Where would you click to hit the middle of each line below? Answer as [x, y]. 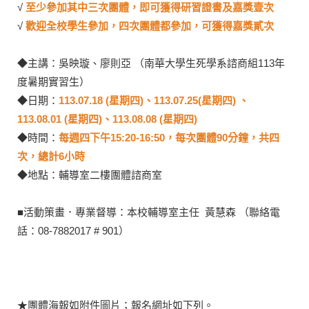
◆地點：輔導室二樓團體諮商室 [90, 175]
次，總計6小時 [51, 156]
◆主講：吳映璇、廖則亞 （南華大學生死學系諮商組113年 [151, 63]
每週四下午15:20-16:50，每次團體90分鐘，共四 [169, 137]
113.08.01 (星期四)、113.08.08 [87, 119]
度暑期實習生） [53, 81]
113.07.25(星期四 [193, 100]
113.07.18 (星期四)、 [106, 100]
